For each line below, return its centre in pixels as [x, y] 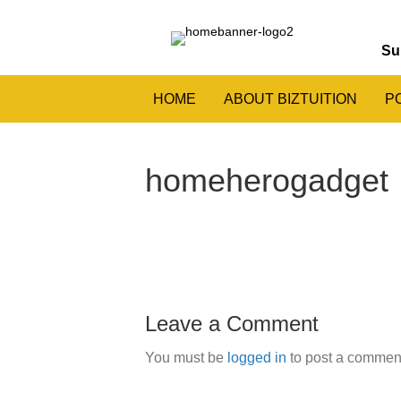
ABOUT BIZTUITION [290, 99]
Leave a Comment [232, 324]
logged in [257, 358]
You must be [186, 358]
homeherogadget [267, 180]
